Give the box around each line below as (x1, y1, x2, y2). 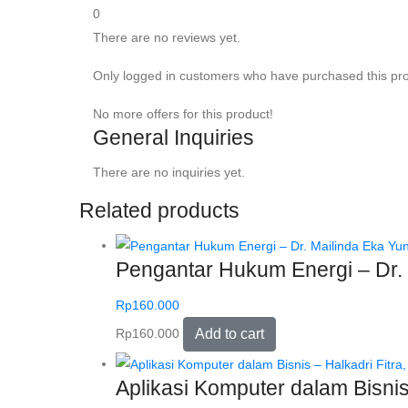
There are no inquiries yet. (93, 164, 245, 179)
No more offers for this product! (93, 106, 273, 121)
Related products (79, 198, 240, 222)
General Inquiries (93, 125, 254, 149)
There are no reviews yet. (93, 29, 240, 45)
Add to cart (195, 325, 264, 342)
